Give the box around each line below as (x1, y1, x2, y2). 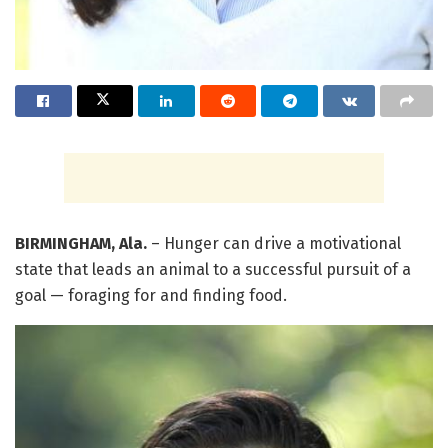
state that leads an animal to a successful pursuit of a (15, 259, 411, 279)
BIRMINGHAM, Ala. (15, 233, 151, 253)
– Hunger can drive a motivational (151, 233, 401, 253)
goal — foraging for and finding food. (15, 285, 287, 305)
